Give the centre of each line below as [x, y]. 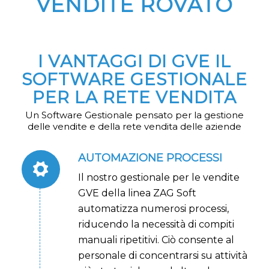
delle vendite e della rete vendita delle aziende [134, 126]
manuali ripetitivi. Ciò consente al [156, 240]
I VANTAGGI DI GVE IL [134, 62]
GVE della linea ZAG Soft [137, 193]
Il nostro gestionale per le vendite [159, 177]
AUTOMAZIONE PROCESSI [150, 158]
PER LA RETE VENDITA [134, 98]
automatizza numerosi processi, [153, 208]
